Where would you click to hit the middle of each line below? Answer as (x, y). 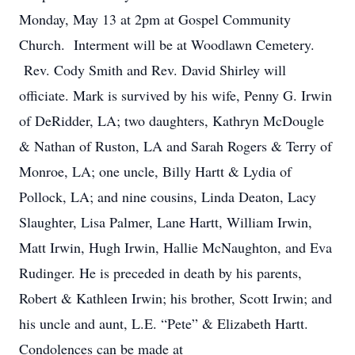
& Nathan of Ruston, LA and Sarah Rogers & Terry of (176, 146)
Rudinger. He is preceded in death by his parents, (160, 273)
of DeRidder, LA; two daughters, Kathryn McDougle (172, 120)
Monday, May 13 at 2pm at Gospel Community (155, 19)
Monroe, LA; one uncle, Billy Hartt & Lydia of (155, 171)
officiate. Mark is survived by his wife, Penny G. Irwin (176, 95)
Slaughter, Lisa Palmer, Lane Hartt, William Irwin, (166, 222)
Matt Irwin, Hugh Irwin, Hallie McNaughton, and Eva (176, 247)
